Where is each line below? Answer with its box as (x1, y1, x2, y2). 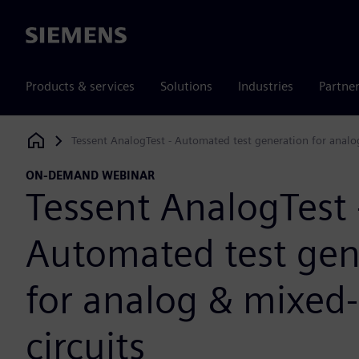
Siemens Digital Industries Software (26, 138, 202, 151)
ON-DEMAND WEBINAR (26, 168, 155, 183)
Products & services (26, 79, 135, 94)
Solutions (160, 79, 212, 94)
